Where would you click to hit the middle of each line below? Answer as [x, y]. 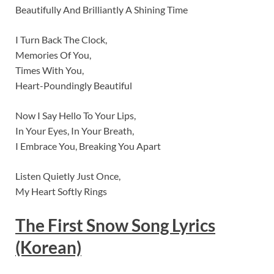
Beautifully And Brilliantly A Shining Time [102, 10]
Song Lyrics [172, 225]
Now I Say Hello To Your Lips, [76, 116]
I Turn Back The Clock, [61, 40]
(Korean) [48, 247]
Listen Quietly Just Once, [68, 176]
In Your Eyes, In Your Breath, [75, 131]
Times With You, [50, 70]
